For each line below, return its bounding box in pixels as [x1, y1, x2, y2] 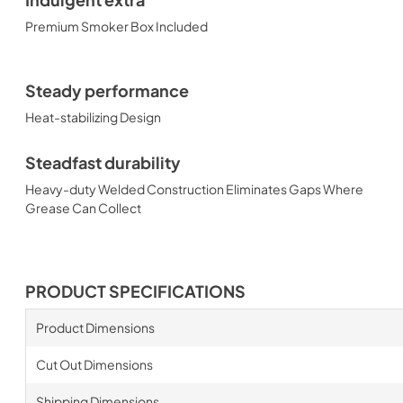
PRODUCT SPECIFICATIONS [25, 282, 246, 301]
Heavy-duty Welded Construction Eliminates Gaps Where [25, 181, 363, 197]
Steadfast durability [25, 153, 181, 173]
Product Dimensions [35, 319, 155, 336]
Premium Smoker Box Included [25, 18, 208, 34]
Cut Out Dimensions [35, 356, 153, 372]
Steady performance [25, 81, 189, 101]
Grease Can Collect [25, 200, 141, 216]
